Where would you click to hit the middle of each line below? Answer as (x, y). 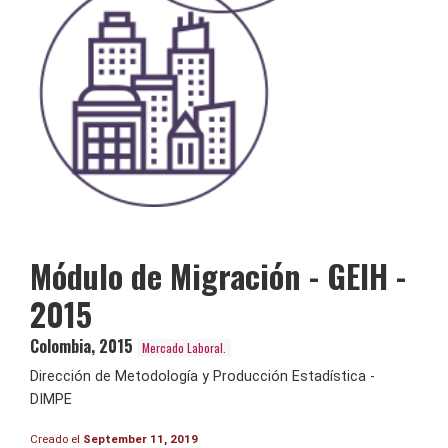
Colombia (60, 346)
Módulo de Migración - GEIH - (218, 276)
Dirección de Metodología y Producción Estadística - (202, 377)
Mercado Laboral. (183, 348)
